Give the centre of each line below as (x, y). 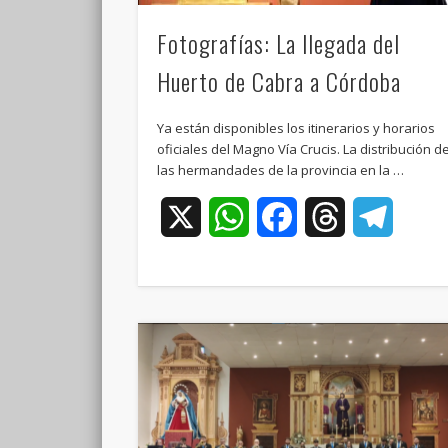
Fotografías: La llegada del (279, 42)
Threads (377, 216)
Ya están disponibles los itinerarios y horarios (296, 127)
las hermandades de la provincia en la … (281, 169)
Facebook (333, 216)
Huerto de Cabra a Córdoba (279, 80)
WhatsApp (288, 216)
